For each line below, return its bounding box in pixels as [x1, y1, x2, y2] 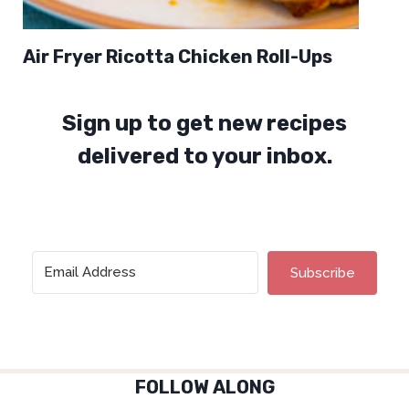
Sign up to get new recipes [62, 110, 347, 137]
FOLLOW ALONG [134, 376, 275, 399]
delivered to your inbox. [77, 143, 332, 170]
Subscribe [289, 265, 355, 282]
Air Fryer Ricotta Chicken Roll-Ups [23, 46, 333, 68]
